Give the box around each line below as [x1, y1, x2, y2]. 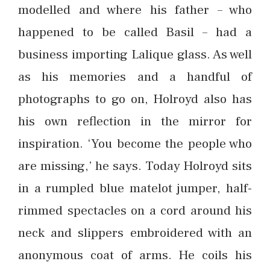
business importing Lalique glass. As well [18, 46, 252, 63]
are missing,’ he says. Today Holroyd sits [18, 157, 252, 174]
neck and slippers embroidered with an [18, 224, 252, 241]
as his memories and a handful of [18, 68, 252, 85]
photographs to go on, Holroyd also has [18, 90, 252, 107]
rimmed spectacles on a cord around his [18, 202, 252, 219]
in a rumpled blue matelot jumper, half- [18, 180, 252, 196]
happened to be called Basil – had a [18, 24, 252, 40]
